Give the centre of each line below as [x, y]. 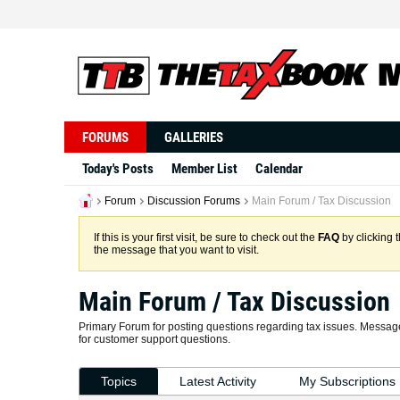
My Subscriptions [347, 381]
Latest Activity [218, 381]
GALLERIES [194, 137]
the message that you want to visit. [176, 250]
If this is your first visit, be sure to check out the [206, 237]
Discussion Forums [194, 201]
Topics [119, 381]
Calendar [279, 169]
